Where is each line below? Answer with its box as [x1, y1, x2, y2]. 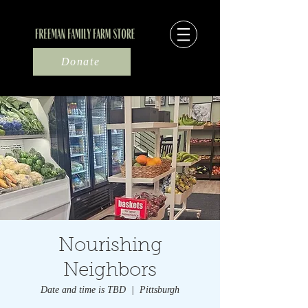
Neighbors [63, 261, 157, 280]
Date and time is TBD [41, 285, 126, 295]
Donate [60, 56, 100, 67]
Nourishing [58, 236, 162, 256]
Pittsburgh [140, 285, 179, 295]
